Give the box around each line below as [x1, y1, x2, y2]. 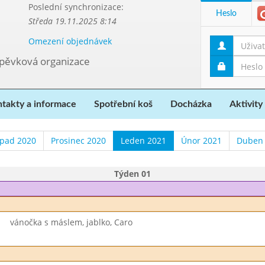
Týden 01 [114, 168, 151, 179]
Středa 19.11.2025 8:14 [28, 15, 117, 27]
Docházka [170, 99, 212, 109]
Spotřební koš [94, 99, 153, 109]
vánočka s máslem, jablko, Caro [9, 216, 132, 228]
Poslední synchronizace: [28, 1, 124, 12]
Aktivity [230, 99, 263, 109]
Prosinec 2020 [50, 135, 106, 146]
